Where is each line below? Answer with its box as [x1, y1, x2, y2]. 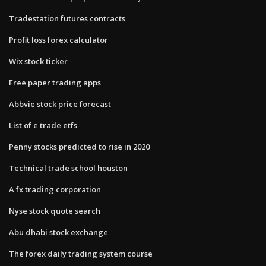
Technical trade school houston [9, 162, 128, 173]
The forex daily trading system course [9, 248, 153, 259]
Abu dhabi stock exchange [9, 226, 108, 237]
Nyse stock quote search [9, 205, 100, 216]
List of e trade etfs [9, 119, 77, 131]
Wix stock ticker [9, 55, 68, 66]
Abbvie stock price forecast [9, 98, 111, 109]
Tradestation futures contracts [9, 12, 125, 24]
